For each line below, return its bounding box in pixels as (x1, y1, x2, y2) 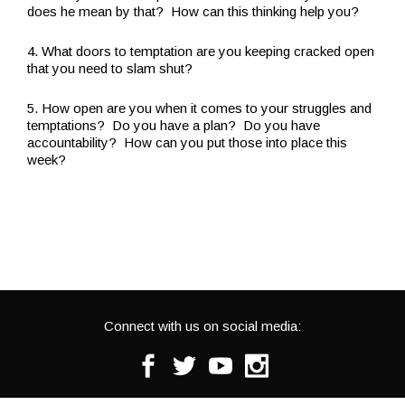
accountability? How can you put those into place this (27, 134, 347, 150)
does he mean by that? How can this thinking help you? (27, 3, 359, 19)
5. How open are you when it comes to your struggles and (27, 99, 372, 116)
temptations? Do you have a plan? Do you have (27, 117, 320, 133)
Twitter (200, 353, 240, 368)
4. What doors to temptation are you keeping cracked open (27, 42, 374, 59)
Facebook (164, 353, 224, 368)
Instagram (272, 353, 333, 368)
